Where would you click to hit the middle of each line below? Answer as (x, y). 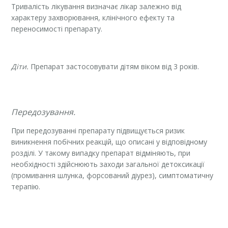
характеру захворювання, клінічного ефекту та (93, 17)
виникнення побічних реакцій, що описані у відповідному (109, 141)
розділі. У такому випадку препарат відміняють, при (101, 153)
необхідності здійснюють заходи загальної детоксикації (108, 164)
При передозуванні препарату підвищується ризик (98, 130)
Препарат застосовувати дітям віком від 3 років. (115, 66)
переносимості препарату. (57, 28)
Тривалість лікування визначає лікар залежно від (96, 6)
